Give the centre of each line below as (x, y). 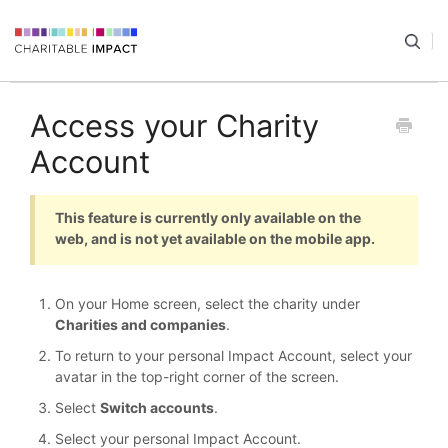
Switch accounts (157, 408)
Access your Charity (174, 125)
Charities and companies (140, 325)
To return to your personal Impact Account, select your (233, 356)
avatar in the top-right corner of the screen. (197, 377)
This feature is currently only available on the (208, 218)
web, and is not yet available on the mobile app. (215, 239)
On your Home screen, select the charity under (207, 304)
